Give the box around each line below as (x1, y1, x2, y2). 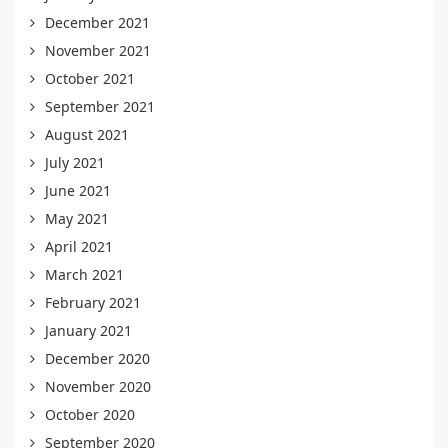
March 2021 (45, 265, 124, 285)
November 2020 (45, 377, 151, 397)
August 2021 (45, 125, 129, 145)
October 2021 (45, 69, 135, 89)
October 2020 (45, 405, 135, 425)
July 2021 (45, 153, 105, 173)
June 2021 (45, 181, 111, 201)
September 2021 (45, 97, 155, 117)
